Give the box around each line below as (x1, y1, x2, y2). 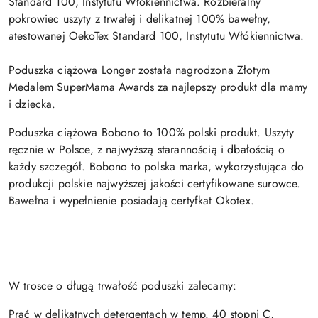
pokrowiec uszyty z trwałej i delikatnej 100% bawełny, (9, 11, 271, 28)
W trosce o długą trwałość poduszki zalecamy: (9, 278, 237, 295)
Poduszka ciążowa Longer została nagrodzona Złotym (9, 62, 270, 79)
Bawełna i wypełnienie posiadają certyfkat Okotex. (9, 192, 254, 209)
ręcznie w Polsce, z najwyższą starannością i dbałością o (9, 141, 285, 158)
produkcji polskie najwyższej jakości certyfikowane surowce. (9, 175, 301, 192)
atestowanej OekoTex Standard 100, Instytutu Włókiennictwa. (9, 28, 305, 45)
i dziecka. (9, 96, 56, 113)
